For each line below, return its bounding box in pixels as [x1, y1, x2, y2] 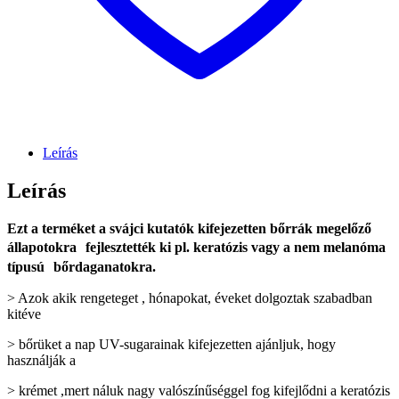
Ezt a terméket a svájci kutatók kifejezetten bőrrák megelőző [7, 220, 371, 236]
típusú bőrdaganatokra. [7, 258, 165, 274]
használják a [7, 352, 76, 368]
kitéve [7, 305, 41, 322]
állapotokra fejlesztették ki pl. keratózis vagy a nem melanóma [7, 239, 386, 255]
